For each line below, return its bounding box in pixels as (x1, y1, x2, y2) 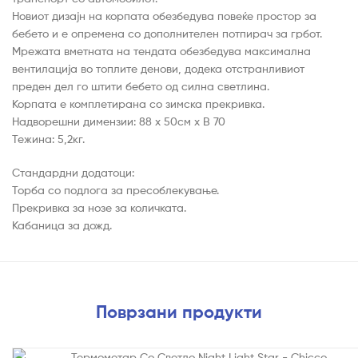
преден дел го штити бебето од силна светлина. (12, 79, 269, 93)
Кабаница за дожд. (12, 218, 112, 233)
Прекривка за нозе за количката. (12, 201, 186, 215)
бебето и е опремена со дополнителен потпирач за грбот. (12, 26, 322, 41)
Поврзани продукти (96, 300, 262, 323)
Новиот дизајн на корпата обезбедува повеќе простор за (12, 9, 316, 23)
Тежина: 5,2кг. (12, 132, 85, 146)
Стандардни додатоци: (12, 165, 134, 180)
